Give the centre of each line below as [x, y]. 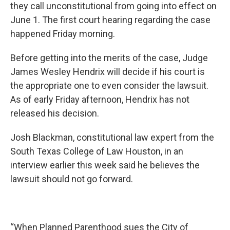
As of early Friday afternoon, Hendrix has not [100, 99]
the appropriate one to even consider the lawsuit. [109, 85]
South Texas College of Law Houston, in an [97, 151]
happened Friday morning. [64, 34]
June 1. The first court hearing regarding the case [110, 20]
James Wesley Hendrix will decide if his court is [108, 72]
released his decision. [56, 113]
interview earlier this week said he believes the [105, 165]
